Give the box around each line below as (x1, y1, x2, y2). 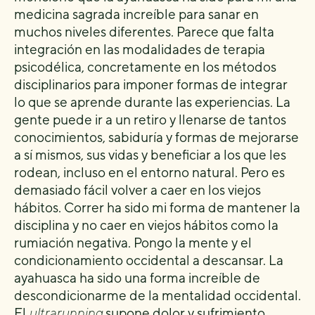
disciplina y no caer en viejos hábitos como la (14, 217, 278, 233)
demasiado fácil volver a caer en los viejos (14, 182, 261, 198)
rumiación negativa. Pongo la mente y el (14, 235, 252, 250)
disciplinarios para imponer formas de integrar (14, 77, 288, 92)
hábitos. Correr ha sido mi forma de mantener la (14, 200, 300, 215)
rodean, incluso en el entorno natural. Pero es (14, 165, 285, 180)
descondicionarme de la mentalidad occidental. (14, 288, 301, 303)
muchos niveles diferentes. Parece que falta (14, 24, 274, 39)
